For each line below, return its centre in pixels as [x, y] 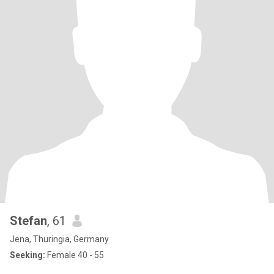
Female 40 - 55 [75, 255]
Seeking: [28, 255]
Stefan [28, 221]
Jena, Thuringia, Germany [59, 239]
